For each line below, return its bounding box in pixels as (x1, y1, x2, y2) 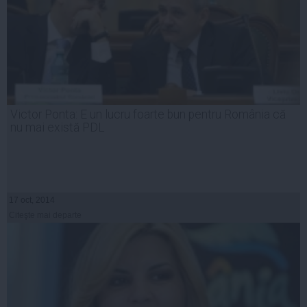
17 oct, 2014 (9, 195, 55, 205)
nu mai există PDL (10, 120, 105, 134)
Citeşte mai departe (9, 210, 82, 220)
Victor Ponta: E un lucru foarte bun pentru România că (10, 107, 286, 121)
